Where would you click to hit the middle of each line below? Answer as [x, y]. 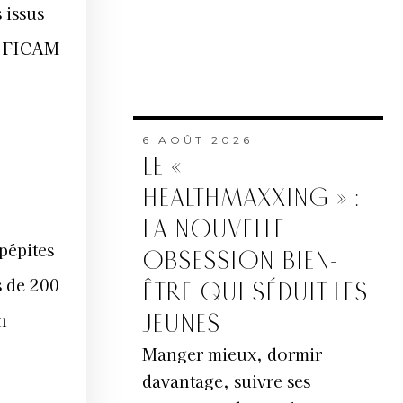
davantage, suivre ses [226, 381]
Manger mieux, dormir [232, 354]
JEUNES [181, 325]
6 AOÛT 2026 [197, 140]
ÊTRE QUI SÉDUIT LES [255, 293]
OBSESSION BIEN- [239, 262]
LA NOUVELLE [213, 230]
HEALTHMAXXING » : [250, 199]
